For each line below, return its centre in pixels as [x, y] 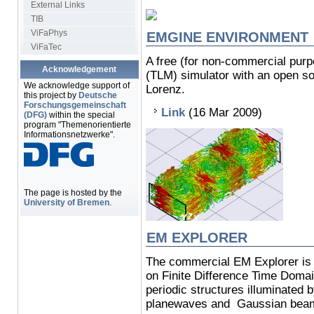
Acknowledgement [79, 69]
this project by [51, 95]
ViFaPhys [49, 33]
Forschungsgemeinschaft [75, 105]
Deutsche [97, 95]
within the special [81, 115]
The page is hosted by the [73, 193]
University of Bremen [66, 203]
